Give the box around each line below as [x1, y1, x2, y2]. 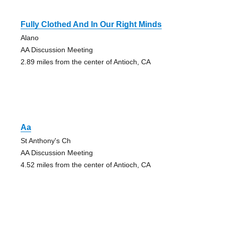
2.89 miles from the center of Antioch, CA [20, 58, 151, 66]
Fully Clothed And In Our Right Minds [20, 20, 162, 29]
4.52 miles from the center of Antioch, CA [20, 161, 151, 169]
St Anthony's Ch [20, 137, 71, 145]
